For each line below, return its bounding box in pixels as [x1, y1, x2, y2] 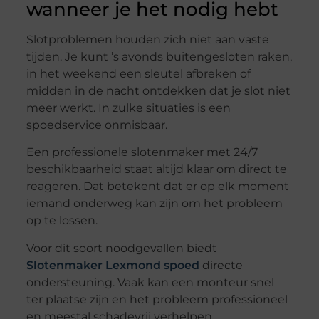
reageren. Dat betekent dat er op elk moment [26, 179, 289, 194]
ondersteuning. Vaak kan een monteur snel [26, 275, 274, 289]
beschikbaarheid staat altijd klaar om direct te [26, 162, 287, 177]
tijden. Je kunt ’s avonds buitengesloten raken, [26, 50, 292, 64]
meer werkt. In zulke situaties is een [26, 101, 231, 115]
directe [199, 258, 243, 272]
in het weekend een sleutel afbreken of [26, 67, 251, 81]
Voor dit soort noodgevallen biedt [26, 241, 217, 255]
